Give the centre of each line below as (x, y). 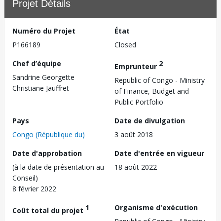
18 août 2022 (136, 167)
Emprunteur (137, 66)
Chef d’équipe (37, 63)
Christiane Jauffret (41, 88)
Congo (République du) (49, 134)
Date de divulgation (150, 120)
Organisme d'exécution (156, 207)
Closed (125, 45)
